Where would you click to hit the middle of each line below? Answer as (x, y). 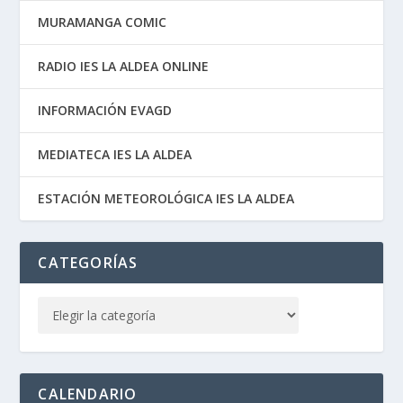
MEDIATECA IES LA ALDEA (115, 154)
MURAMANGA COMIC (103, 22)
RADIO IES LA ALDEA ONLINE (124, 66)
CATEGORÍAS (88, 262)
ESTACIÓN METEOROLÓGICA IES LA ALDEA (166, 198)
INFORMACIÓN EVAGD (105, 110)
